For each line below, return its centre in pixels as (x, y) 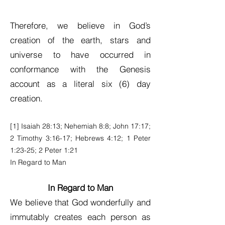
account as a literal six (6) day (80, 84)
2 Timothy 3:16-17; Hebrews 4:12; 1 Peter (80, 138)
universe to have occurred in (80, 54)
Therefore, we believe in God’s (80, 25)
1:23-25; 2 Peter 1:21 (44, 150)
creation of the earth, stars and (80, 40)
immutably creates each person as (80, 217)
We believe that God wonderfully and (80, 202)
